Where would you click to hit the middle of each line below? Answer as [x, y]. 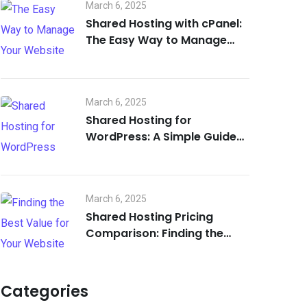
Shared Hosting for [138, 120]
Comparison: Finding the [154, 233]
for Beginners [123, 153]
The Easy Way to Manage [156, 40]
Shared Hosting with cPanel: [163, 24]
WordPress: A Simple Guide [161, 137]
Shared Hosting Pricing [149, 217]
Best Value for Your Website [163, 250]
